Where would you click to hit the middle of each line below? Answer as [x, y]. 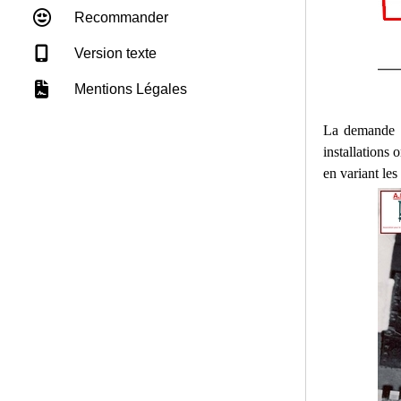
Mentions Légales [129, 89]
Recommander [119, 17]
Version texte [114, 53]
